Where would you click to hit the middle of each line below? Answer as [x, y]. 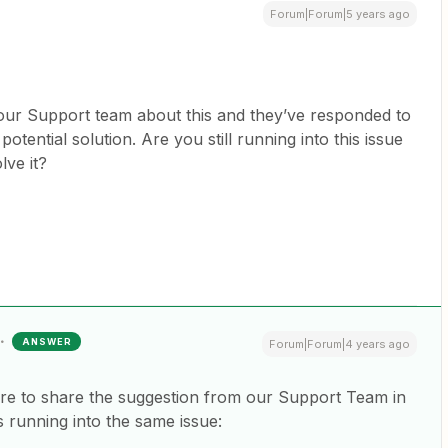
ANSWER [46, 342]
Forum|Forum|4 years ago [339, 344]
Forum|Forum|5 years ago [340, 14]
